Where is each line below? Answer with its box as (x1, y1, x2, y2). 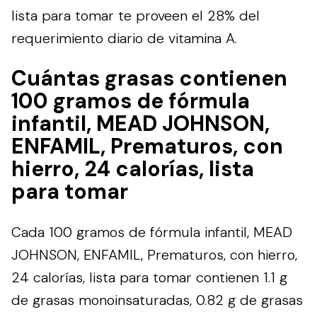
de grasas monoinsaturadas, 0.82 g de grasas (11, 290, 303, 309)
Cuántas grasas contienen (11, 64, 287, 92)
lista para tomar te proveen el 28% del (11, 6, 260, 25)
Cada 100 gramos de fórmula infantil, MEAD (11, 222, 292, 241)
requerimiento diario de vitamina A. (11, 28, 237, 47)
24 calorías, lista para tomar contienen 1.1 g (11, 267, 287, 287)
